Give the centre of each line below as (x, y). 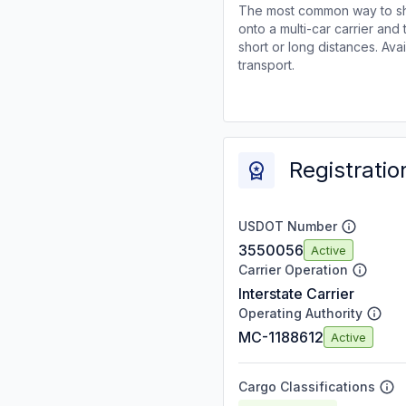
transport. (266, 65)
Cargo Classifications (307, 387)
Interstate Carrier (296, 294)
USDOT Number (288, 226)
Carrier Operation (293, 270)
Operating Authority (300, 313)
